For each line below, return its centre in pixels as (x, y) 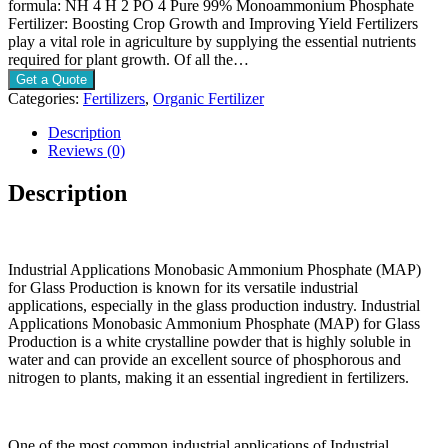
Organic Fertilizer (208, 98)
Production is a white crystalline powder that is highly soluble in (209, 341)
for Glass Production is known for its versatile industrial (183, 287)
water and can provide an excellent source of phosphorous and (204, 359)
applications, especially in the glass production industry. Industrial (214, 305)
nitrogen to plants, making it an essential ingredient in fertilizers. (208, 377)
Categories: (45, 98)
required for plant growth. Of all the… (128, 59)
